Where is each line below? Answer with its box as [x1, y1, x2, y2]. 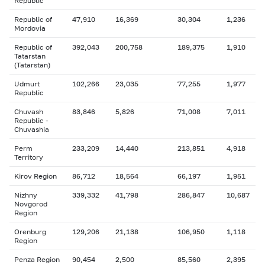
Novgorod [14, 199, 47, 208]
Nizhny [14, 190, 37, 199]
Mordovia [14, 24, 46, 33]
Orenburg [14, 227, 46, 236]
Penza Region [14, 255, 60, 264]
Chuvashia [14, 125, 49, 134]
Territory [14, 153, 43, 161]
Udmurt [14, 79, 40, 88]
